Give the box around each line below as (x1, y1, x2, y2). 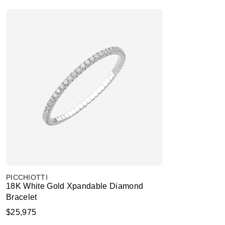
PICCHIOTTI (6, 173, 48, 181)
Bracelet (6, 193, 37, 201)
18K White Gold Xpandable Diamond (6, 182, 144, 190)
